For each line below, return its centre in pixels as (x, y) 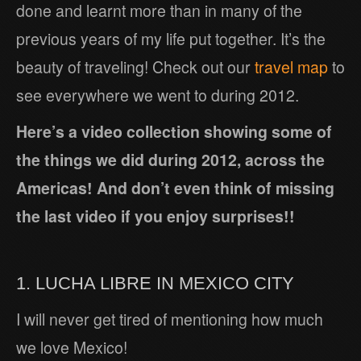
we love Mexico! (72, 348)
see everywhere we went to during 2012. (158, 95)
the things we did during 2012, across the (170, 160)
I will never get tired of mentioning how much (170, 320)
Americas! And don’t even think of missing (175, 188)
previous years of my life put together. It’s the (171, 39)
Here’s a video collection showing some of (174, 132)
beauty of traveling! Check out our (135, 67)
